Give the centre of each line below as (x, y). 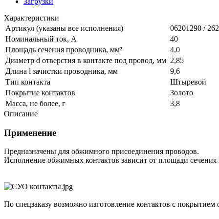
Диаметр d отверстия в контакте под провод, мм (87, 60)
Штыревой (188, 82)
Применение (30, 132)
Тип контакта (28, 82)
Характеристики (32, 18)
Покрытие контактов (40, 92)
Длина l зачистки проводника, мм (62, 71)
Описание (21, 113)
